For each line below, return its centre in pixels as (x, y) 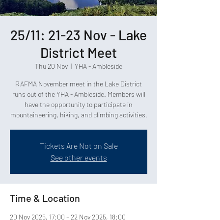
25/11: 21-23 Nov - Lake (79, 35)
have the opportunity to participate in (79, 104)
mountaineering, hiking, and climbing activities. (79, 115)
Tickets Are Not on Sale (79, 146)
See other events (79, 157)
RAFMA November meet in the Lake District (79, 84)
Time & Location (45, 198)
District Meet (79, 53)
